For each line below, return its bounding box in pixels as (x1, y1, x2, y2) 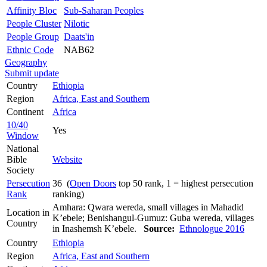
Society (7, 164, 35, 175)
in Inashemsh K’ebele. (52, 223, 144, 234)
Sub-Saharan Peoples (64, 5, 144, 15)
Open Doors (70, 178, 116, 188)
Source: (144, 223, 175, 234)
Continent (7, 106, 44, 117)
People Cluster (7, 18, 61, 29)
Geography (5, 57, 47, 67)
